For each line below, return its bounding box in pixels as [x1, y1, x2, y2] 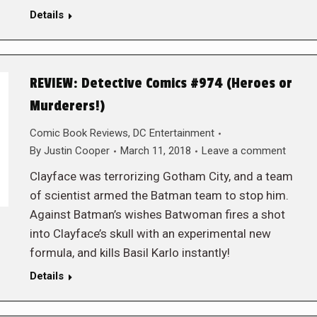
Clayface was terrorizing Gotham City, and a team [29, 169, 293, 183]
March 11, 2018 [120, 144, 191, 157]
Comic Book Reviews [29, 127, 128, 139]
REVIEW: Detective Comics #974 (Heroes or [29, 75, 292, 92]
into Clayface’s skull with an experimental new [29, 226, 271, 241]
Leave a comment [201, 144, 286, 157]
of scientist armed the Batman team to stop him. [29, 188, 289, 202]
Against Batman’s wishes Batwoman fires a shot [29, 207, 285, 221]
